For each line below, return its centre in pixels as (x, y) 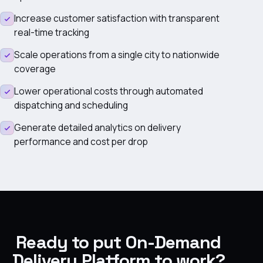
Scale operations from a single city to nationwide (117, 55)
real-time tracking (52, 32)
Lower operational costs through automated (109, 91)
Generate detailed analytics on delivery (97, 127)
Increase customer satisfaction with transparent (117, 18)
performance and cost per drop (81, 141)
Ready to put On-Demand (119, 242)
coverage (35, 69)
